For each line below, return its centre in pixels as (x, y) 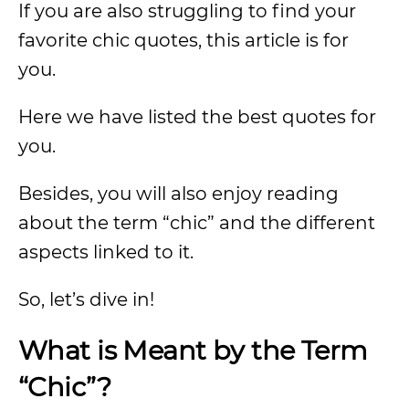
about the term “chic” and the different (197, 223)
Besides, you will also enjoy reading (178, 194)
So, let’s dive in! (86, 299)
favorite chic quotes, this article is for (184, 40)
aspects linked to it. (106, 252)
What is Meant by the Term (193, 350)
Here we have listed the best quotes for (197, 117)
